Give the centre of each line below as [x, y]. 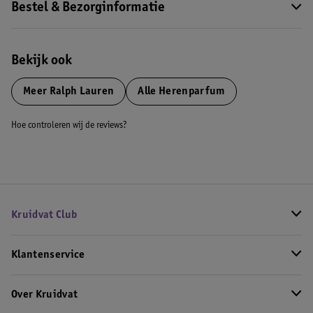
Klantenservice [48, 255]
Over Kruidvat [45, 295]
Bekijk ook [42, 61]
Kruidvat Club [44, 215]
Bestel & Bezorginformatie [88, 8]
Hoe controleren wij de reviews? [69, 126]
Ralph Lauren [81, 92]
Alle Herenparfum [181, 92]
